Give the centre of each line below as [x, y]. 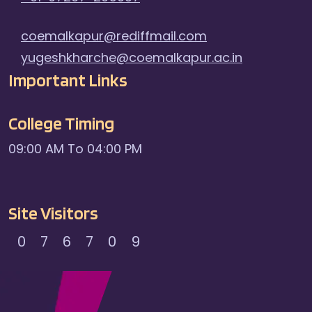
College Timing [61, 123]
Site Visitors [53, 212]
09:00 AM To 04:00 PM [75, 148]
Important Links [68, 79]
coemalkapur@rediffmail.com [114, 36]
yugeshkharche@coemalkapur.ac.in [132, 57]
